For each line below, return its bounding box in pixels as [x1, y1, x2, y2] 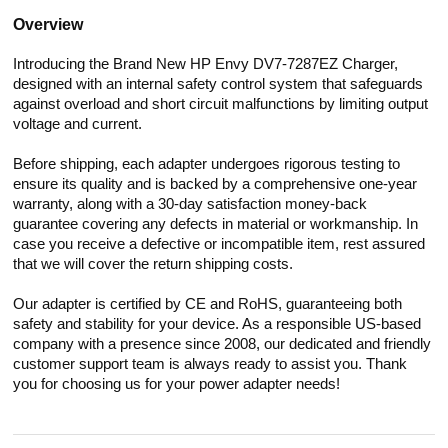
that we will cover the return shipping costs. [13, 256, 294, 272]
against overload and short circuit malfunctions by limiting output [13, 96, 429, 112]
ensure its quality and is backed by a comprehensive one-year [13, 176, 418, 192]
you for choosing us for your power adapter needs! [13, 376, 341, 392]
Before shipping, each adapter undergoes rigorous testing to [13, 156, 401, 172]
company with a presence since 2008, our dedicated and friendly [13, 336, 432, 352]
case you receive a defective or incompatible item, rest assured [13, 236, 426, 252]
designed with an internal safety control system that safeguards [13, 76, 424, 92]
